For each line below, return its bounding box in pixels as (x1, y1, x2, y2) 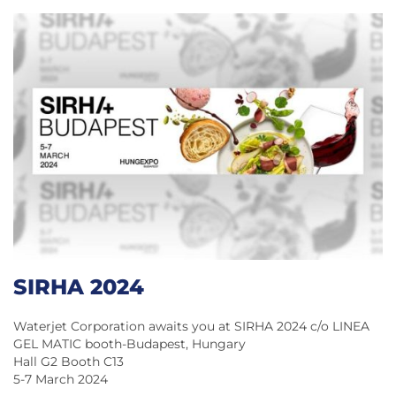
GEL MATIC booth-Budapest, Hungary (13, 336, 246, 351)
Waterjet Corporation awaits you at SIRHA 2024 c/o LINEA (13, 318, 369, 333)
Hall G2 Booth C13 (13, 354, 124, 369)
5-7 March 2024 (13, 371, 108, 386)
